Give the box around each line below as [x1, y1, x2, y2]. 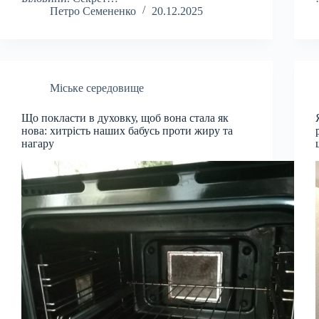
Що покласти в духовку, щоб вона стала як [21, 111, 229, 124]
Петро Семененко [50, 4, 136, 17]
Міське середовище [50, 81, 144, 94]
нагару [21, 137, 54, 150]
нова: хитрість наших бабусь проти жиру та [21, 124, 233, 137]
